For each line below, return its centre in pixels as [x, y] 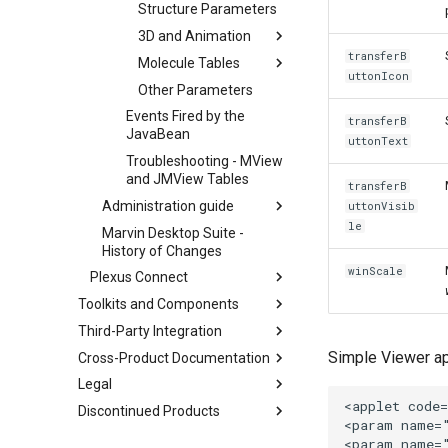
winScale [376, 271]
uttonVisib [382, 206]
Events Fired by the [185, 116]
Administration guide [168, 205]
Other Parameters [195, 89]
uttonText [378, 141]
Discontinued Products [149, 411]
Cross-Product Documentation [174, 357]
